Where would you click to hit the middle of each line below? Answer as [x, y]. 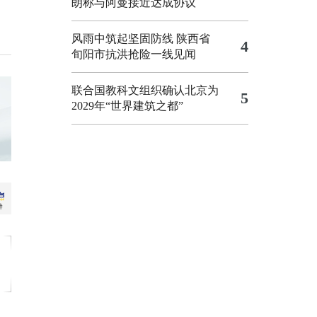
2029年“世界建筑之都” [127, 106]
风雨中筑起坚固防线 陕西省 [141, 39]
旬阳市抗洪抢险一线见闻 [134, 54]
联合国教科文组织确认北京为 [145, 90]
